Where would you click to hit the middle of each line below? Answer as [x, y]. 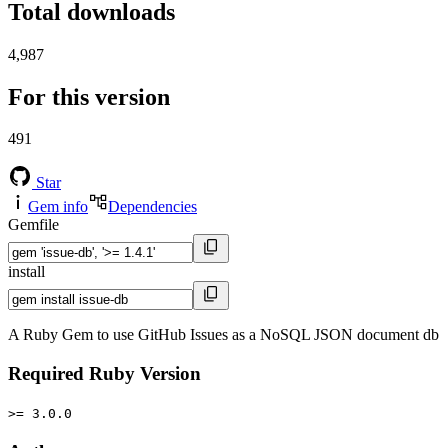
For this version [89, 96]
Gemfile [33, 225]
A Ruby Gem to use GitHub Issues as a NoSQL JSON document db [223, 335]
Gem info [58, 207]
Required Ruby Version [104, 374]
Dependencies [152, 207]
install [26, 272]
